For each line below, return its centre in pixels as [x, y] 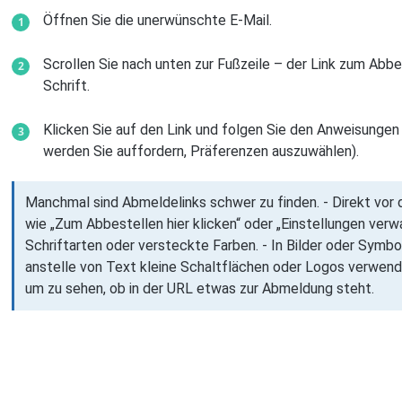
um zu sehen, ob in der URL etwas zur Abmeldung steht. [200, 289]
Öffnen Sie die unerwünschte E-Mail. [158, 21]
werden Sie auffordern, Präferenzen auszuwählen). [201, 152]
